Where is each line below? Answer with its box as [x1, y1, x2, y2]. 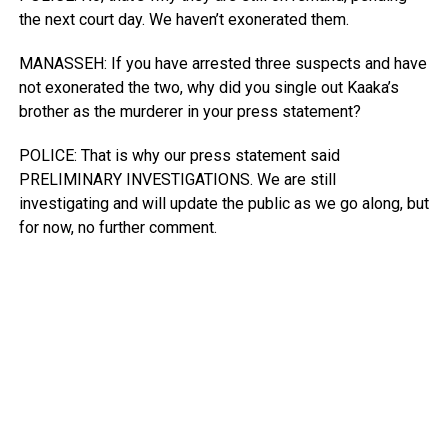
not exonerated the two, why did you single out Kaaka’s [18, 78, 399, 98]
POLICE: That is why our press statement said [18, 146, 340, 166]
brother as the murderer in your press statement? [18, 102, 361, 122]
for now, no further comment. [18, 218, 217, 238]
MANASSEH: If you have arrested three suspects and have [18, 54, 427, 74]
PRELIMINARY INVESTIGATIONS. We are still [18, 170, 336, 190]
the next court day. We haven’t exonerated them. [18, 10, 349, 30]
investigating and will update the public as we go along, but [18, 194, 429, 214]
